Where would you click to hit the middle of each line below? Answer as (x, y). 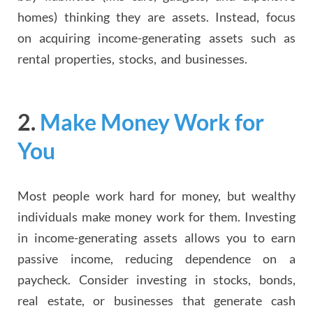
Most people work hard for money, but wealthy (156, 195)
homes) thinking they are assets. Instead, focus (156, 16)
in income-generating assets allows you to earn (156, 237)
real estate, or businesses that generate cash (156, 300)
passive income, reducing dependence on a (156, 258)
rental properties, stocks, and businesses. (132, 58)
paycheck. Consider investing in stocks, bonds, (156, 279)
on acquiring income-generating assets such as (156, 37)
